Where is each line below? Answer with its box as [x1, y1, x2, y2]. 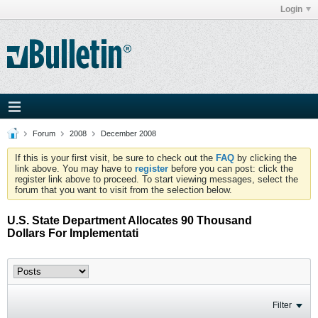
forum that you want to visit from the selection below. [15, 185, 232, 195]
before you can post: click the [168, 163, 293, 174]
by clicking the [234, 153, 297, 163]
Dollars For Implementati [7, 227, 138, 239]
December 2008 [101, 129, 156, 138]
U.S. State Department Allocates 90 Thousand [7, 214, 252, 226]
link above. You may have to [15, 163, 135, 174]
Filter [273, 300, 292, 310]
